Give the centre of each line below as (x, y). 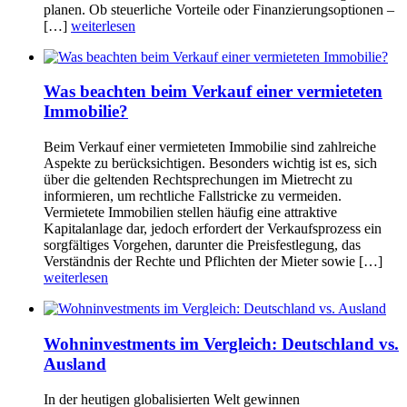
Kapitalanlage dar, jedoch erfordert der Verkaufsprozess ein (213, 229)
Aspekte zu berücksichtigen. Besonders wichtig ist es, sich (210, 164)
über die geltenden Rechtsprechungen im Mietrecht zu (198, 180)
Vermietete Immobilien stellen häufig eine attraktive (190, 213)
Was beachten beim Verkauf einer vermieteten (213, 92)
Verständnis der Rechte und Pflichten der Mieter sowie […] (213, 262)
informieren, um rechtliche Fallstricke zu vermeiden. (193, 196)
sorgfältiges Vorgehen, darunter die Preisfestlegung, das (202, 245)
